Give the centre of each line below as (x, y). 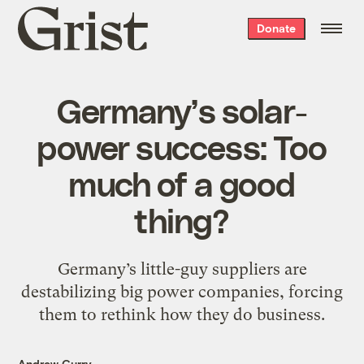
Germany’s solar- (182, 109)
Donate (276, 28)
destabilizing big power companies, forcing (182, 291)
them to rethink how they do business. (182, 314)
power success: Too (182, 146)
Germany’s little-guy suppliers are (182, 269)
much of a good (182, 182)
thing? (182, 219)
